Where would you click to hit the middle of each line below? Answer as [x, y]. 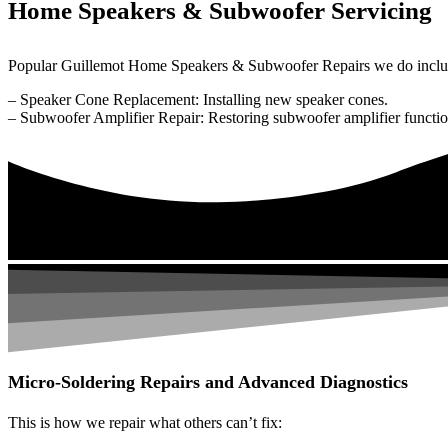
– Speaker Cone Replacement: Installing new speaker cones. [198, 99]
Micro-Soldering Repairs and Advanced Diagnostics [208, 381]
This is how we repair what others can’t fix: [145, 422]
